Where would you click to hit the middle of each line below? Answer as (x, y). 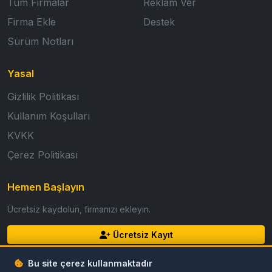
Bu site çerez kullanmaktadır (90, 263)
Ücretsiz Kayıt (143, 234)
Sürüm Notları (40, 41)
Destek (159, 22)
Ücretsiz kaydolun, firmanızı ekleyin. (79, 209)
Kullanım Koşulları (49, 116)
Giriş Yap (141, 258)
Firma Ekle (32, 22)
